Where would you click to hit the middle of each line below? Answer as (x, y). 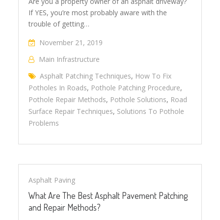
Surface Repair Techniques (71, 111)
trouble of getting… (59, 24)
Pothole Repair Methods (68, 99)
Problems (44, 123)
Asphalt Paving (52, 180)
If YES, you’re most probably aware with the (98, 12)
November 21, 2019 (71, 42)
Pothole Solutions (138, 99)
